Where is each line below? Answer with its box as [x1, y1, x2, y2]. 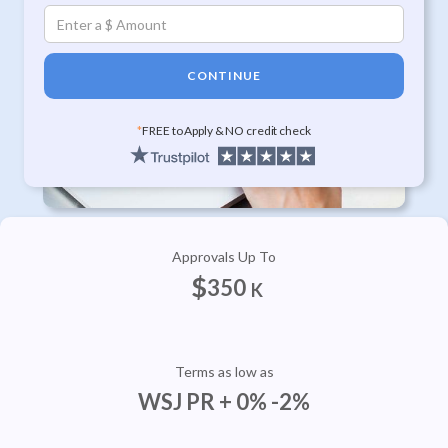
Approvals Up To [172, 248, 276, 265]
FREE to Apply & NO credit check [142, 123, 311, 138]
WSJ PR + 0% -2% [138, 388, 310, 415]
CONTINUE [187, 68, 261, 83]
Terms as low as [174, 363, 274, 380]
